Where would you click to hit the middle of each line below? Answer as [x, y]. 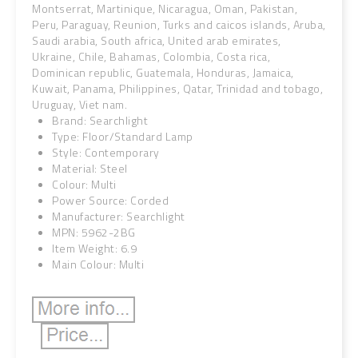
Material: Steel [90, 168]
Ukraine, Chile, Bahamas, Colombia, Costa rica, [151, 56]
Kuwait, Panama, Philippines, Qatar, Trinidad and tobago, [177, 88]
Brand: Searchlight [100, 120]
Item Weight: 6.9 [94, 248]
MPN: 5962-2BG [94, 232]
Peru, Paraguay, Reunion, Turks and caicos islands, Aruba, [179, 24]
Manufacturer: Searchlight [119, 216]
